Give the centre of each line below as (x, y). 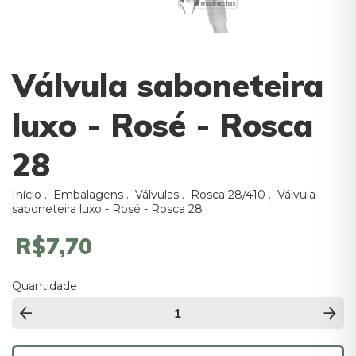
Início (27, 195)
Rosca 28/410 (228, 195)
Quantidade (44, 286)
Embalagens (88, 195)
